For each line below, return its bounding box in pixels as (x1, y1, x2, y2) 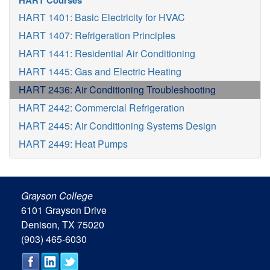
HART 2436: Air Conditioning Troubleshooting (19, 83, 216, 96)
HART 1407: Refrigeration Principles (19, 28, 175, 42)
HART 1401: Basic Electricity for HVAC (19, 10, 185, 24)
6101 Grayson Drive (21, 203, 107, 217)
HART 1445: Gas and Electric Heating (19, 64, 181, 78)
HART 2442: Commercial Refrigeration (19, 101, 184, 115)
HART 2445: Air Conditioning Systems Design (19, 119, 216, 133)
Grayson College (21, 189, 93, 202)
